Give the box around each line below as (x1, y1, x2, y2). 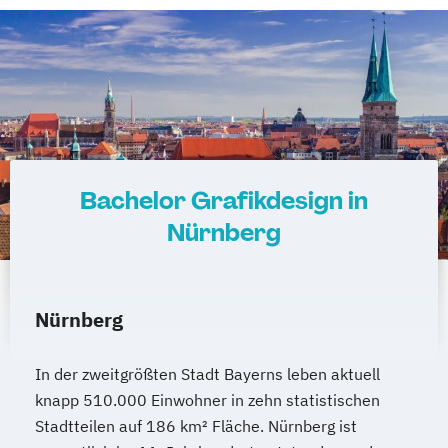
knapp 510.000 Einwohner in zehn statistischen (35, 389, 380, 410)
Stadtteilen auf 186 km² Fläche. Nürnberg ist (35, 415, 357, 436)
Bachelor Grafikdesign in (80, 184, 368, 216)
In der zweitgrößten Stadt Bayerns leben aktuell (35, 363, 380, 384)
